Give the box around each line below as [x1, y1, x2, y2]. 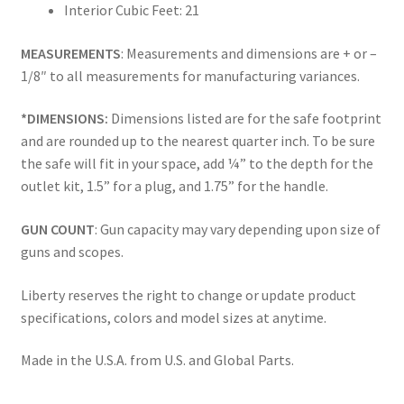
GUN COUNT [20, 220, 95, 239]
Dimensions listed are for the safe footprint [110, 109, 381, 128]
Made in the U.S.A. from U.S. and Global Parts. [20, 351, 294, 370]
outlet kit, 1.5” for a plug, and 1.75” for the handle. [20, 177, 328, 196]
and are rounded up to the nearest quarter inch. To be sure [20, 132, 375, 151]
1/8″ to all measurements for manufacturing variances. [20, 66, 360, 85]
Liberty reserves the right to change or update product [20, 285, 356, 304]
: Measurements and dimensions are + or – [120, 43, 377, 62]
